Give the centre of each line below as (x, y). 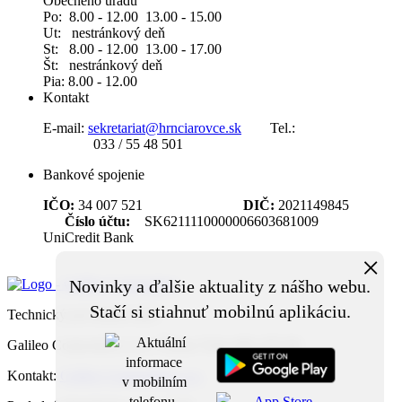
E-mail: (66, 128)
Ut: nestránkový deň (104, 33)
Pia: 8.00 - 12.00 (92, 82)
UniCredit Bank (88, 238)
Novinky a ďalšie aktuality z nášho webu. (220, 286)
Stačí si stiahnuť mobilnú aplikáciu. (220, 311)
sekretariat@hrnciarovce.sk (165, 128)
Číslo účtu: (97, 222)
